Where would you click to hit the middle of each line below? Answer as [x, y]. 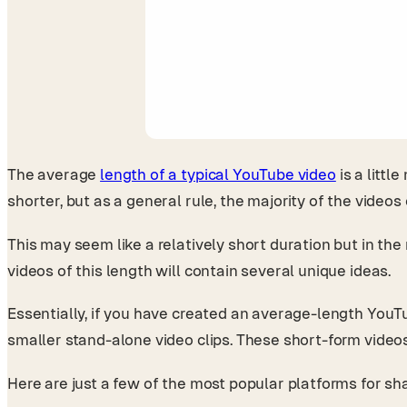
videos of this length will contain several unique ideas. [201, 270]
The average [54, 175]
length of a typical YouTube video [218, 175]
